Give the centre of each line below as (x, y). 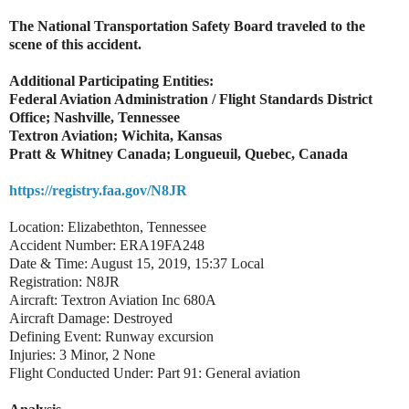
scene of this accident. (75, 44)
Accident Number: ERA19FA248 (107, 245)
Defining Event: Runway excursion (111, 336)
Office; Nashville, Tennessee (94, 117)
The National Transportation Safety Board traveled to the (187, 26)
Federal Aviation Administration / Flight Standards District (191, 99)
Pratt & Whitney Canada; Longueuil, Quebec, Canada (178, 153)
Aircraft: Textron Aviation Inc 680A (115, 299)
